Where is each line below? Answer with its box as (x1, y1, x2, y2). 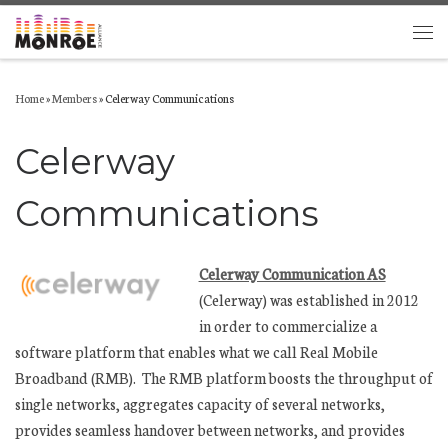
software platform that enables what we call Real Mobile (15, 341, 378, 363)
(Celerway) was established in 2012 (198, 289, 419, 311)
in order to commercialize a (198, 315, 377, 337)
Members (52, 88, 97, 106)
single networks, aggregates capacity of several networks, (15, 393, 385, 415)
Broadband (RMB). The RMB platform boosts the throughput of (15, 367, 433, 389)
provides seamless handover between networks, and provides (15, 419, 405, 441)
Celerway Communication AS (198, 263, 386, 285)
